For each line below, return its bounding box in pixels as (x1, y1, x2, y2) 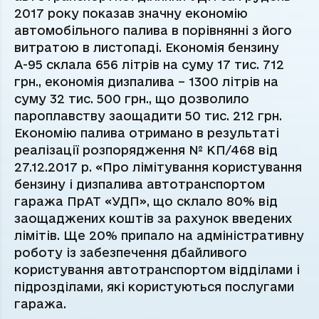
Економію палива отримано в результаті (14, 126, 279, 140)
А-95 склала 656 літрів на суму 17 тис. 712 (14, 58, 284, 72)
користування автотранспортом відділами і (14, 263, 300, 277)
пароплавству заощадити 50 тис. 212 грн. (14, 109, 282, 123)
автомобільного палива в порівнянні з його (14, 23, 292, 38)
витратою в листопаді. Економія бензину (14, 41, 279, 55)
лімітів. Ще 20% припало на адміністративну (14, 229, 304, 243)
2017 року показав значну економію (14, 6, 248, 21)
